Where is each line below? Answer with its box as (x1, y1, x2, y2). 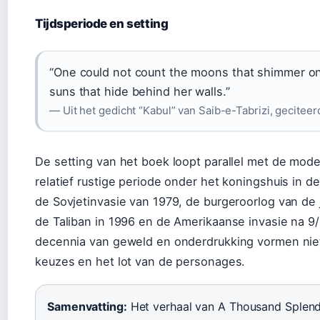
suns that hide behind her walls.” (49, 84, 230, 99)
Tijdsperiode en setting (35, 16, 169, 31)
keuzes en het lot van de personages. (35, 254, 246, 269)
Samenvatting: (47, 299, 127, 314)
